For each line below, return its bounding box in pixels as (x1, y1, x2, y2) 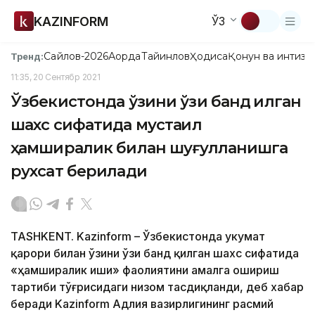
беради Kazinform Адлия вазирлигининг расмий (11, 297, 274, 311)
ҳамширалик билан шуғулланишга (11, 139, 288, 157)
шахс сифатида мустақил (11, 115, 202, 134)
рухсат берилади (11, 162, 147, 181)
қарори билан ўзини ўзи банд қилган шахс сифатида (11, 246, 299, 260)
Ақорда (108, 50, 141, 63)
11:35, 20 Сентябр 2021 (11, 72, 101, 82)
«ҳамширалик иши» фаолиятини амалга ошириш (11, 263, 279, 277)
